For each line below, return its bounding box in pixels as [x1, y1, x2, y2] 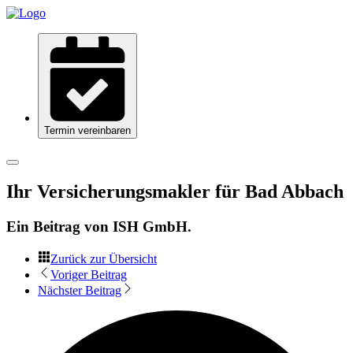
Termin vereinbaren [44, 124, 131, 136]
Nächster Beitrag [38, 283, 121, 297]
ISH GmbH [113, 217, 188, 235]
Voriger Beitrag [50, 267, 127, 281]
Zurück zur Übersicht [50, 251, 157, 266]
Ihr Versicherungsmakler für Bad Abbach [6, 180, 344, 202]
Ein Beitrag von [6, 217, 113, 235]
